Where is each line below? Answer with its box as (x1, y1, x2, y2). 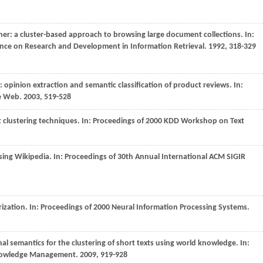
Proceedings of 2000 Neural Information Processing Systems (41, 203, 247, 212)
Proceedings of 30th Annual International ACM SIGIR (65, 153, 245, 161)
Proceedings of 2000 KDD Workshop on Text (93, 117, 244, 126)
